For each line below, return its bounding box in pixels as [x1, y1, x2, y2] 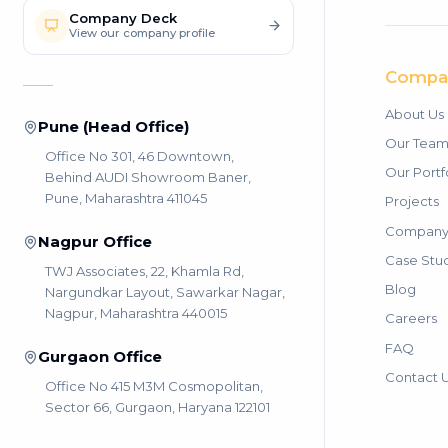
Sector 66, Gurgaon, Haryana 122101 [45, 398, 270, 415]
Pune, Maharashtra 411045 [45, 189, 207, 206]
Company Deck [68, 10, 177, 27]
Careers [384, 310, 437, 327]
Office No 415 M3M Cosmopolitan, [45, 377, 263, 394]
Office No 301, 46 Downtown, [45, 147, 234, 164]
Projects [384, 193, 439, 210]
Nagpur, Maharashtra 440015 [45, 304, 227, 321]
